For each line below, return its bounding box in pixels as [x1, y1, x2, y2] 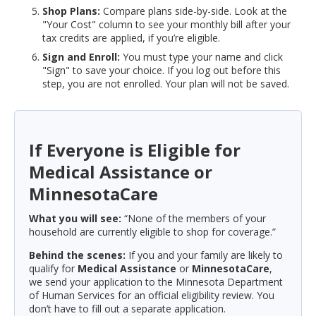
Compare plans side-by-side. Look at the [100, 4, 287, 18]
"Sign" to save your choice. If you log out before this [42, 63, 281, 78]
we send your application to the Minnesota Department [29, 274, 283, 288]
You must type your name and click [120, 50, 283, 64]
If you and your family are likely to [126, 248, 283, 262]
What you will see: [29, 211, 121, 225]
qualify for [29, 261, 78, 275]
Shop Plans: [42, 4, 100, 18]
